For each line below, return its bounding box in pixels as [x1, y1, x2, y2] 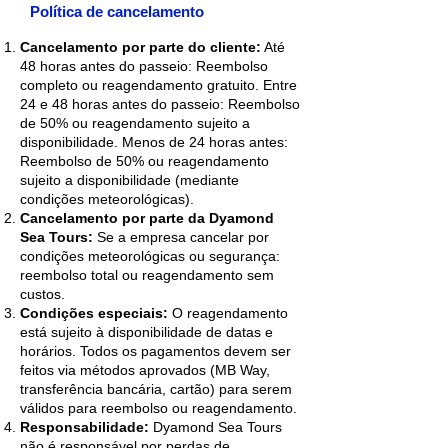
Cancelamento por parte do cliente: [20, 39, 261, 55]
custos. [20, 286, 65, 302]
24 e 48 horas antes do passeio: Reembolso [20, 96, 300, 112]
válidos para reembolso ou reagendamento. [20, 400, 297, 416]
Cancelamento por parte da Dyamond [20, 210, 274, 226]
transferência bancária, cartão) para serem [20, 381, 292, 397]
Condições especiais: [20, 305, 168, 321]
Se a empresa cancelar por [93, 229, 269, 245]
